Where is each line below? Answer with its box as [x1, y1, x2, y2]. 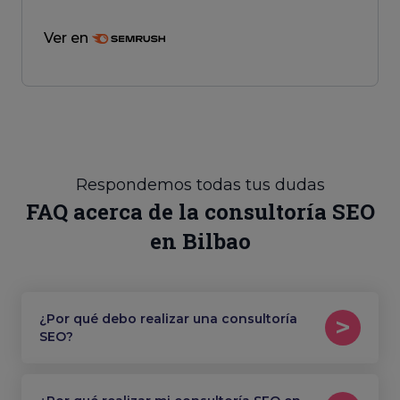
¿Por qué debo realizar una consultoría [39, 311, 297, 327]
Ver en [44, 29, 92, 46]
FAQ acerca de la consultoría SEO [25, 197, 375, 226]
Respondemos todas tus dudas [75, 175, 325, 195]
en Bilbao [149, 227, 251, 255]
